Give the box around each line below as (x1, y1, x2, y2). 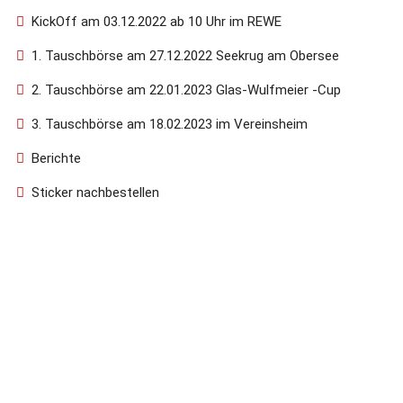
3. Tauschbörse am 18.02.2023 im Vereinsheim (31, 115, 311, 132)
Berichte (31, 149, 81, 166)
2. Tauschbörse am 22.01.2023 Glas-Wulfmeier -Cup (31, 81, 341, 98)
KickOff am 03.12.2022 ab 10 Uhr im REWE (31, 13, 282, 30)
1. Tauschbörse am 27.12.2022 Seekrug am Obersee (31, 47, 343, 64)
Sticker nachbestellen (31, 184, 159, 201)
